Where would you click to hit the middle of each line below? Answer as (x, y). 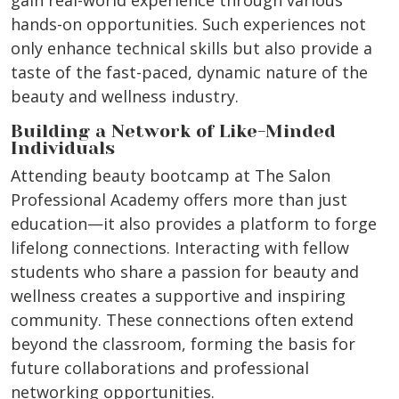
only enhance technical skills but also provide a (191, 49)
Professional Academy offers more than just (179, 200)
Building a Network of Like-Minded (173, 132)
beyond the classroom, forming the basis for (183, 344)
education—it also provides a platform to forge (194, 224)
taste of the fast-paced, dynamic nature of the (189, 73)
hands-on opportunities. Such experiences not (188, 24)
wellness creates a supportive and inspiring (178, 296)
